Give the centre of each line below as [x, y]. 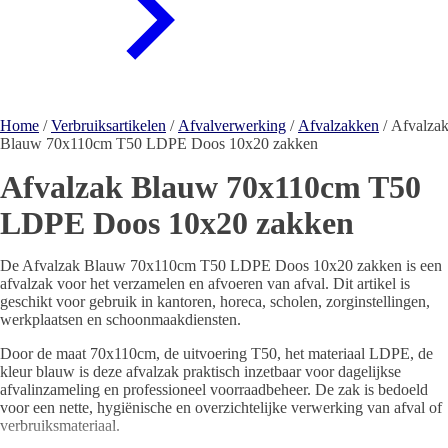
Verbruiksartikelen [108, 125]
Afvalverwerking [232, 125]
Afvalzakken [338, 125]
